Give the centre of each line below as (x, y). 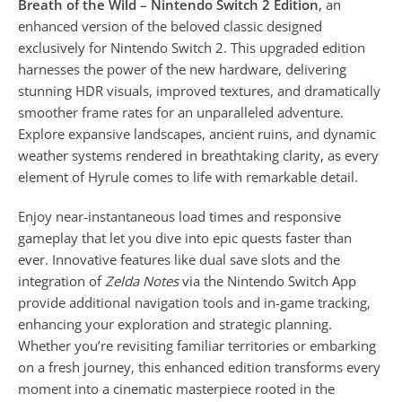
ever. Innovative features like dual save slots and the (179, 260)
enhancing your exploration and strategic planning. (175, 324)
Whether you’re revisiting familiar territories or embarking (197, 346)
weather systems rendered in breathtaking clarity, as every (198, 156)
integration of (61, 281)
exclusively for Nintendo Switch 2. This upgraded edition (192, 48)
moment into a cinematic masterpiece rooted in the (176, 389)
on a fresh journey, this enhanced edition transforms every (199, 367)
